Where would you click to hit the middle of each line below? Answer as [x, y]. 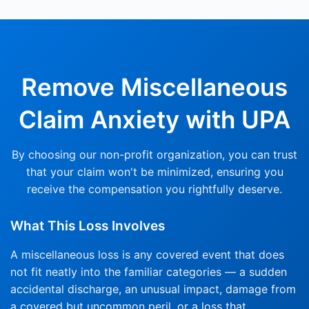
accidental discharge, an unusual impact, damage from [153, 289]
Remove [68, 87]
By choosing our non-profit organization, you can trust [154, 155]
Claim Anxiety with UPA [154, 120]
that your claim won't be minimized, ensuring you [154, 172]
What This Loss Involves [88, 226]
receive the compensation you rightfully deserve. [154, 189]
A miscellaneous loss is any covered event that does [147, 255]
